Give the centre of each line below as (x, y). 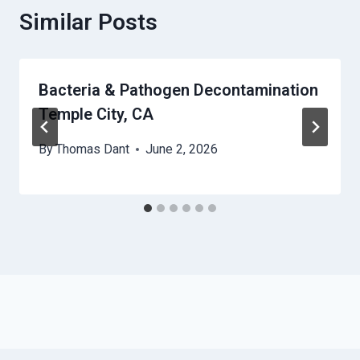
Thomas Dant (93, 149)
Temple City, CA (96, 115)
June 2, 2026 (182, 149)
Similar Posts (88, 22)
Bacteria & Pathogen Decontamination (178, 90)
